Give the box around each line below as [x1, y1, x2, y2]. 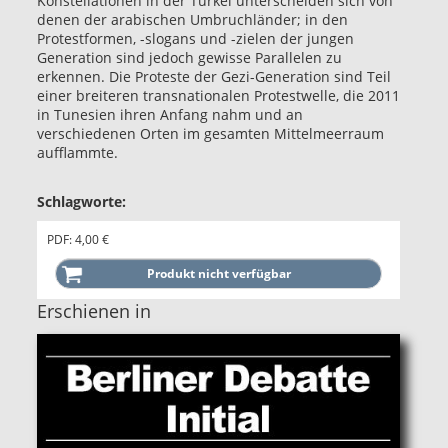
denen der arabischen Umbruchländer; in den [37, 10, 348, 29]
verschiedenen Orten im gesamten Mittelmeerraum [37, 124, 384, 143]
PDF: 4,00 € [47, 231, 109, 248]
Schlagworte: [37, 192, 126, 211]
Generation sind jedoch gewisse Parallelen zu [37, 48, 342, 67]
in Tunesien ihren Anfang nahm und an [37, 105, 303, 124]
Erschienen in [37, 299, 151, 323]
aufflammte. [37, 143, 118, 162]
